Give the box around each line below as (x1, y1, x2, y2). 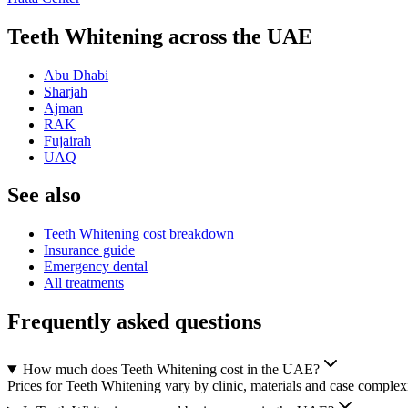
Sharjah (44, 83, 87, 99)
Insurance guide (44, 242, 135, 259)
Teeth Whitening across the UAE (7, 24, 312, 48)
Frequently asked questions (7, 310, 261, 334)
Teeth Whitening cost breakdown (44, 226, 234, 242)
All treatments (44, 275, 124, 291)
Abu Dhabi (44, 66, 108, 83)
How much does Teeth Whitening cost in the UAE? (22, 362, 320, 378)
